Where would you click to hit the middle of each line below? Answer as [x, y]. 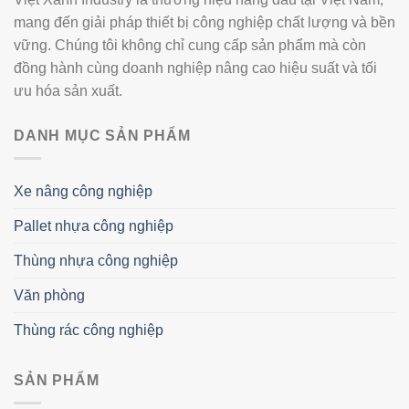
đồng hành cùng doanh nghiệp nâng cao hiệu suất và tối [195, 68]
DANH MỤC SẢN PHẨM [102, 136]
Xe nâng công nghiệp [83, 192]
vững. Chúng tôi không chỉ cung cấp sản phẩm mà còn [190, 46]
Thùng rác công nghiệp [89, 330]
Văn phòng [49, 296]
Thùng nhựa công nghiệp [96, 261]
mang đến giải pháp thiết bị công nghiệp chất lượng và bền [204, 23]
